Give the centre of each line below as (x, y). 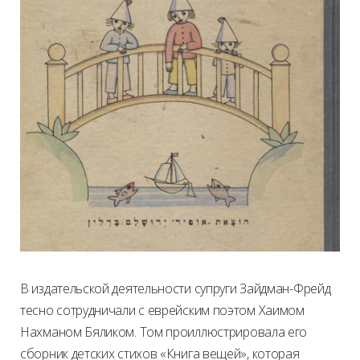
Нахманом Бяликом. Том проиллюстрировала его (164, 332)
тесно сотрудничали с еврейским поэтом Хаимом (162, 311)
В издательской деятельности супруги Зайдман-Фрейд (176, 289)
